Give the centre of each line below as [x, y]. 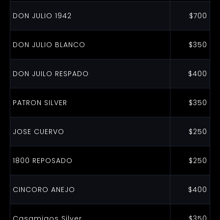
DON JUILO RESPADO [51, 74]
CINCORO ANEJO [44, 190]
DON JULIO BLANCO [49, 45]
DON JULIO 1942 [42, 16]
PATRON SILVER [40, 103]
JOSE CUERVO [38, 132]
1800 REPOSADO [42, 161]
